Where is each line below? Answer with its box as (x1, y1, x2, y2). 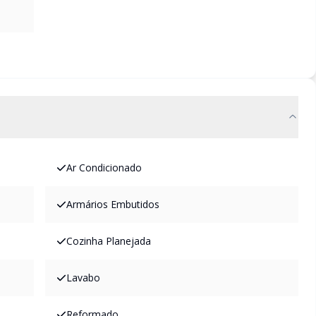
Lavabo (66, 271, 100, 284)
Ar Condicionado (66, 161, 142, 174)
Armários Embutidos (66, 197, 159, 211)
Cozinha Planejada (66, 234, 151, 248)
